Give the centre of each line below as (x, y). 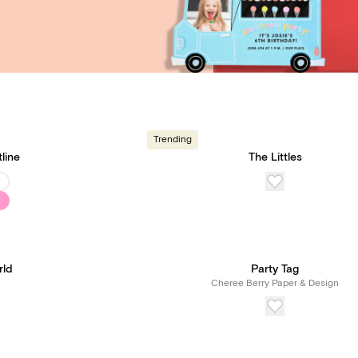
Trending (173, 139)
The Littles (275, 157)
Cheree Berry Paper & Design (275, 283)
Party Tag (275, 269)
